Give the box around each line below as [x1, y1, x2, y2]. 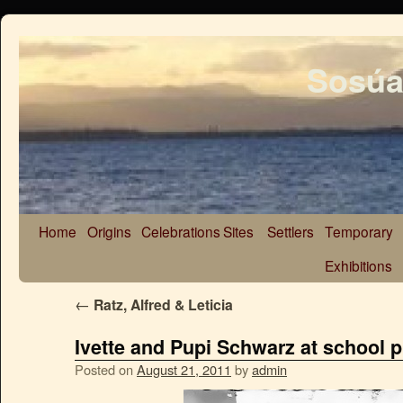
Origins [87, 221, 131, 241]
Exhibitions [325, 255, 392, 275]
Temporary [325, 221, 393, 241]
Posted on [75, 360, 133, 379]
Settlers [267, 221, 314, 241]
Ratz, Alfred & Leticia [90, 294, 233, 315]
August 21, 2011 [137, 360, 231, 379]
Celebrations [141, 221, 220, 241]
